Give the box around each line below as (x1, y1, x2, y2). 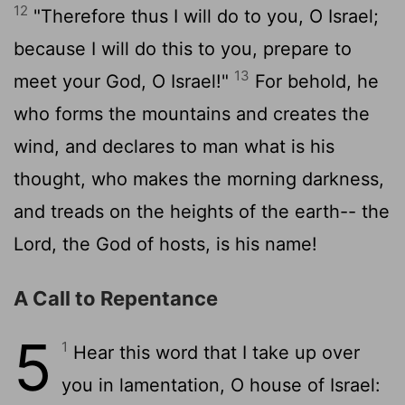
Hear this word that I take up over (68, 341, 360, 363)
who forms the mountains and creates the (14, 102, 370, 125)
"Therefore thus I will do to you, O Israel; (28, 5, 379, 27)
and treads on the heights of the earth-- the (14, 200, 390, 222)
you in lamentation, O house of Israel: (61, 373, 381, 396)
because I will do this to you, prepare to (14, 37, 352, 60)
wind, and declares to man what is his (14, 135, 334, 157)
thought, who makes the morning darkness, (14, 167, 384, 190)
